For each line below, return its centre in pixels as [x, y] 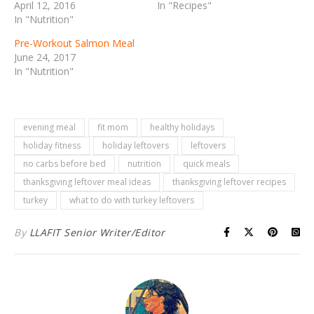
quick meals [206, 163]
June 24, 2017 [45, 57]
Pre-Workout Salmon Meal [74, 43]
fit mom [113, 127]
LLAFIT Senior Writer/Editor [97, 232]
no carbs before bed [64, 163]
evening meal [49, 127]
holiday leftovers [136, 145]
